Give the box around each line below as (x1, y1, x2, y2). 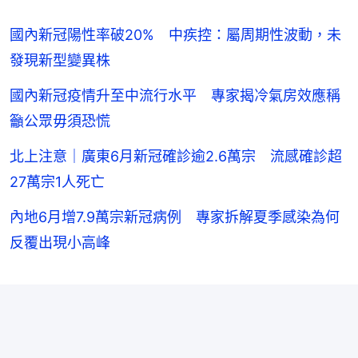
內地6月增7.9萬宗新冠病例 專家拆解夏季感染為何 (10, 209, 340, 226)
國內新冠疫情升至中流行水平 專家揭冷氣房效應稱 (10, 87, 340, 105)
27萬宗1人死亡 (10, 173, 105, 191)
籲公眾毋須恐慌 (10, 113, 110, 130)
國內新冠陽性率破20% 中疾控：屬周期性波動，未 (10, 26, 341, 44)
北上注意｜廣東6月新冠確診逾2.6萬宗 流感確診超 (10, 148, 342, 165)
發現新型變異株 (10, 52, 110, 70)
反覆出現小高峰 (10, 234, 110, 252)
